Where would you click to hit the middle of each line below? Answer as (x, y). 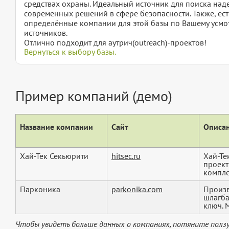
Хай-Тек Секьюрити (54, 156)
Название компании (56, 127)
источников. (46, 33)
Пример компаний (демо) (94, 96)
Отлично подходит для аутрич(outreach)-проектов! (115, 43)
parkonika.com (137, 189)
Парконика (40, 189)
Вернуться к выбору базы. (70, 52)
